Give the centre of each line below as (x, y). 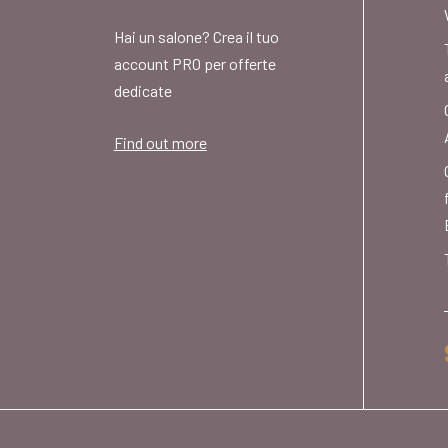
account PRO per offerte (194, 64)
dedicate (142, 91)
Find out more (160, 143)
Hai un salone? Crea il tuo (196, 37)
